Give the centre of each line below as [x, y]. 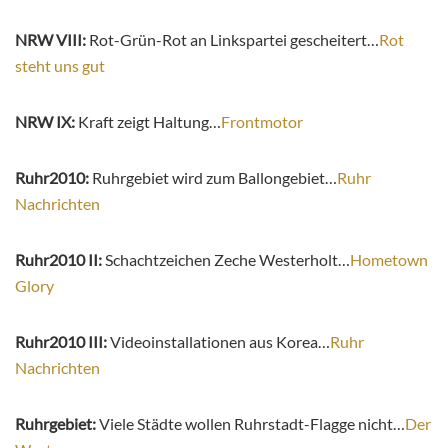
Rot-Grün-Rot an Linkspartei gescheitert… [232, 40]
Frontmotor [262, 122]
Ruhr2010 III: [62, 342]
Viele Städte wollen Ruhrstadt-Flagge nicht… [252, 424]
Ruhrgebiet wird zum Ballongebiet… [214, 178]
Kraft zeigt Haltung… [149, 122]
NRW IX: [46, 122]
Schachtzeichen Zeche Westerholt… [226, 260]
